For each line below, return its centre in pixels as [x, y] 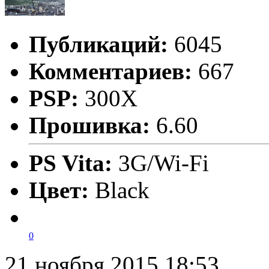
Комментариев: [110, 71]
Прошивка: [89, 125]
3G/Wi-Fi [164, 163]
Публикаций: [98, 44]
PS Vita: [74, 163]
